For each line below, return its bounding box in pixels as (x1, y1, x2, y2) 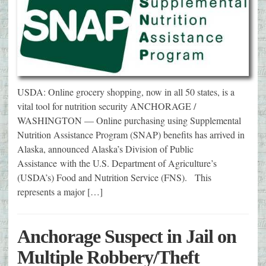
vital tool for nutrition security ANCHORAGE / (17, 99, 196, 112)
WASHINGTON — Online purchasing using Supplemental (17, 113, 241, 126)
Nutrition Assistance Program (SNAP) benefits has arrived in (17, 128, 245, 141)
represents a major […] (17, 185, 103, 198)
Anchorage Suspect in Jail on (17, 225, 236, 247)
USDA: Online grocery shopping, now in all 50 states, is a (17, 85, 235, 98)
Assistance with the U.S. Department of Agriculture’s (17, 156, 217, 169)
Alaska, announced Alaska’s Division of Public (17, 142, 194, 155)
